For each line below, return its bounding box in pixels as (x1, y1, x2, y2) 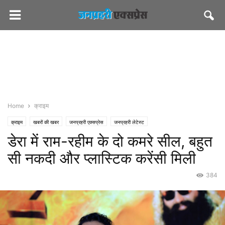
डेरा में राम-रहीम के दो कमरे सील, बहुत (8, 132, 212, 150)
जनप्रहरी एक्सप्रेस (69, 119, 103, 125)
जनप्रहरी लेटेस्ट (114, 119, 144, 125)
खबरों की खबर (33, 119, 59, 125)
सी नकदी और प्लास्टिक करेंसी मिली (8, 149, 196, 167)
